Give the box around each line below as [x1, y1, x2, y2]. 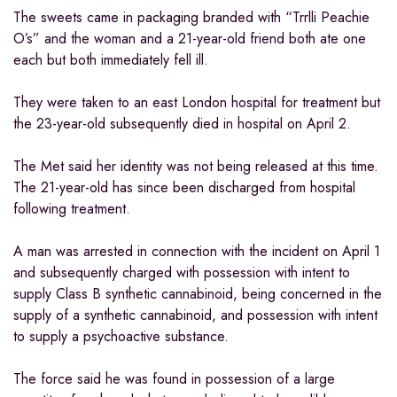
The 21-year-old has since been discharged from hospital [13, 177, 355, 198]
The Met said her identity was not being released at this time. [13, 156, 378, 177]
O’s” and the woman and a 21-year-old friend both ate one [13, 28, 366, 50]
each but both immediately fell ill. [13, 50, 208, 71]
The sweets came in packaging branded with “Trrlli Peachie [13, 7, 370, 28]
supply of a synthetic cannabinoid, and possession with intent [13, 305, 378, 326]
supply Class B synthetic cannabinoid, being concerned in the [13, 284, 382, 305]
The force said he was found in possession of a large [13, 369, 335, 390]
